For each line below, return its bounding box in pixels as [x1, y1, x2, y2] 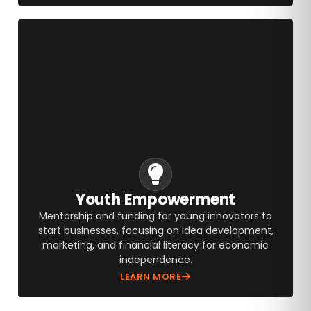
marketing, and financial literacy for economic [42, 237, 269, 252]
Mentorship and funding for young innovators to [39, 208, 272, 223]
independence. [119, 252, 192, 267]
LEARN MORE [120, 269, 181, 283]
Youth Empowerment [75, 188, 236, 210]
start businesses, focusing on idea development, [37, 223, 274, 237]
